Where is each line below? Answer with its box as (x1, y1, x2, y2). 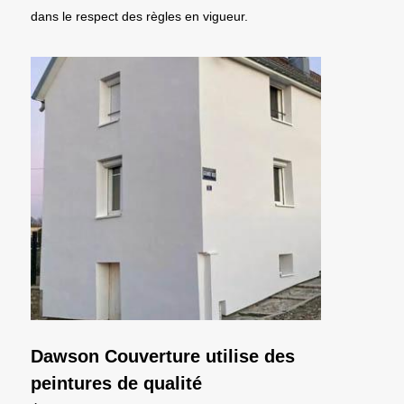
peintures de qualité (31, 372, 202, 393)
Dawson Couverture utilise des (31, 345, 295, 366)
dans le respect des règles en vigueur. (31, 8, 248, 23)
